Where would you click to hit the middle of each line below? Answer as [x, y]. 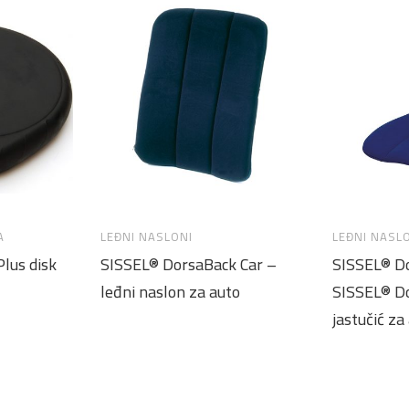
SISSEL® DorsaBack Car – [189, 264]
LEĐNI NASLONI [147, 236]
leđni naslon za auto [170, 292]
